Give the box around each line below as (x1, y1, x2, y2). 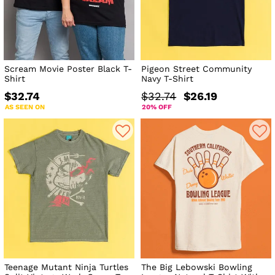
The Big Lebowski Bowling (141, 262, 253, 273)
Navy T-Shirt (141, 73, 194, 83)
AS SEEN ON (5, 103, 45, 111)
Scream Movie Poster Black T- (4, 63, 132, 74)
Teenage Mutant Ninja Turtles (4, 262, 128, 273)
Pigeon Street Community (141, 63, 252, 74)
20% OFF (142, 103, 172, 111)
